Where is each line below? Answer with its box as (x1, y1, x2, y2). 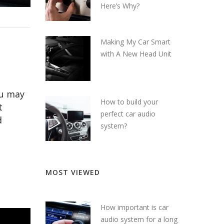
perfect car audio (100, 108, 155, 118)
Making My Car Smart (100, 36, 170, 46)
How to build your (100, 96, 158, 106)
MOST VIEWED (45, 167, 100, 177)
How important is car (100, 202, 168, 212)
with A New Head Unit (100, 48, 171, 58)
